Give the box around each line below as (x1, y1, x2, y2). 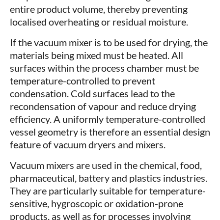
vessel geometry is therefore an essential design (10, 126, 210, 138)
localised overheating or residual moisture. (10, 16, 188, 28)
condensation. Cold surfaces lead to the (10, 87, 175, 100)
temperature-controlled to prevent (10, 75, 155, 87)
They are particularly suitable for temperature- (10, 185, 206, 197)
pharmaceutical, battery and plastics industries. (10, 172, 207, 184)
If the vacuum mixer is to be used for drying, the (10, 36, 208, 49)
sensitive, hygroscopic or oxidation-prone (10, 197, 183, 210)
